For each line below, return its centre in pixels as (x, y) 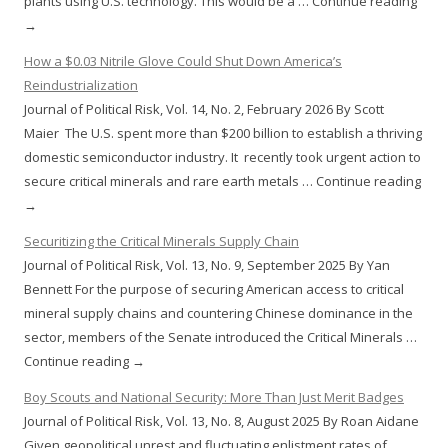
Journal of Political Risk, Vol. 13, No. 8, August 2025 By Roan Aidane (221, 421)
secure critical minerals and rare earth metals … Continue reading (222, 181)
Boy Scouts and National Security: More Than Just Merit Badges (214, 397)
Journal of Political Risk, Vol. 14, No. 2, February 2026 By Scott (204, 109)
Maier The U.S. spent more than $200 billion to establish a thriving (223, 133)
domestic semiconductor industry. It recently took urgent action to (222, 157)
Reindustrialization (81, 85)
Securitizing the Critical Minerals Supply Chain (161, 241)
